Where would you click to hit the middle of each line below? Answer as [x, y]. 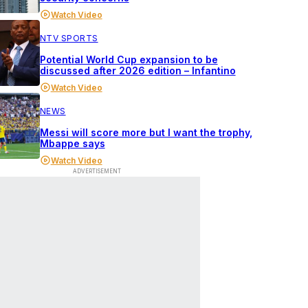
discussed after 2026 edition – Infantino [137, 70]
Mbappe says [72, 143]
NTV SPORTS [69, 38]
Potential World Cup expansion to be [129, 59]
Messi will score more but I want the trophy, [146, 132]
